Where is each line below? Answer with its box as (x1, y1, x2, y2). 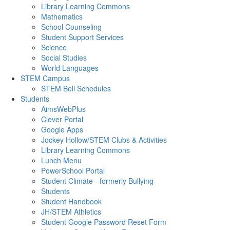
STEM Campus (21, 73, 70, 83)
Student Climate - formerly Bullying (41, 176, 154, 186)
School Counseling (41, 22, 102, 32)
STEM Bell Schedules (41, 83, 111, 93)
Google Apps (41, 124, 83, 135)
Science (41, 42, 67, 52)
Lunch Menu (41, 155, 82, 165)
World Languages (41, 63, 99, 73)
